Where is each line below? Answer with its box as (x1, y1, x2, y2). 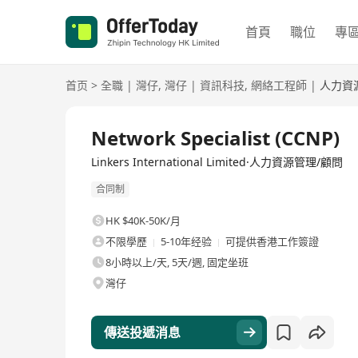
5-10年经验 (161, 234, 212, 249)
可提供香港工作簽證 (225, 234, 319, 249)
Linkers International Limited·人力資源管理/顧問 (91, 154, 343, 169)
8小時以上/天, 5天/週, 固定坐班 (105, 255, 249, 270)
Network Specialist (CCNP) (91, 125, 340, 151)
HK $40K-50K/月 (105, 213, 181, 229)
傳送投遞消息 (104, 324, 181, 342)
